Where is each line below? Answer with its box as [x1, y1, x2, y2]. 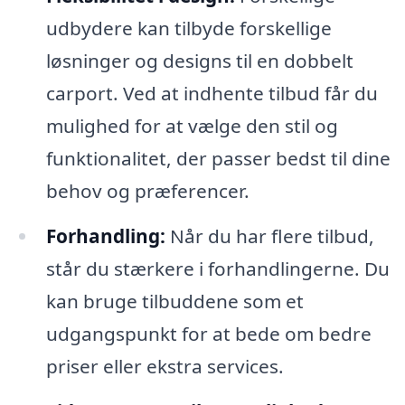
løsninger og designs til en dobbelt [45, 48, 353, 74]
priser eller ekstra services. [45, 353, 284, 380]
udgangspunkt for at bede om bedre [45, 321, 372, 347]
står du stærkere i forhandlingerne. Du [45, 256, 390, 282]
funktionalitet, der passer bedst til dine [45, 146, 391, 172]
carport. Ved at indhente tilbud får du [45, 80, 378, 107]
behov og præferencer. [45, 178, 250, 204]
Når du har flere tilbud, [165, 223, 374, 250]
